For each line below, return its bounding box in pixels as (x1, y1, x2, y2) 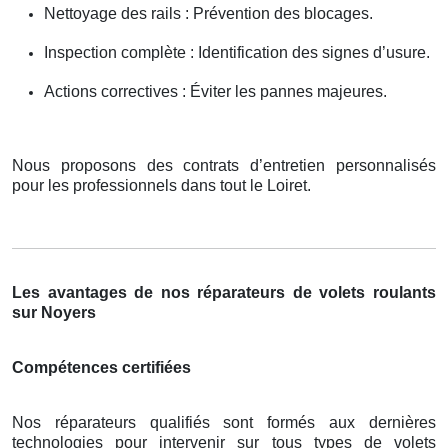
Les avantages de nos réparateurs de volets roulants (12, 284, 436, 302)
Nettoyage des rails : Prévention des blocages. (44, 5, 373, 23)
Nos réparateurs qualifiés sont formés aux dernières (12, 414, 436, 432)
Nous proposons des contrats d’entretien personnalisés (12, 157, 436, 175)
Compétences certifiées (12, 359, 191, 377)
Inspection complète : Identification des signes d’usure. (44, 44, 430, 62)
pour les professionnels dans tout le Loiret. (12, 177, 311, 195)
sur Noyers (12, 304, 96, 322)
